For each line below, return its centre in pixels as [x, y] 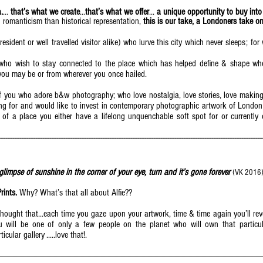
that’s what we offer [117, 12]
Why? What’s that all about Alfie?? [76, 193]
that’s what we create [45, 12]
